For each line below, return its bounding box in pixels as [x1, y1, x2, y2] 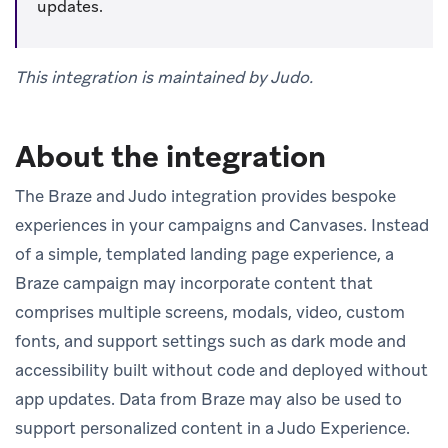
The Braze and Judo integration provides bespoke [15, 184, 396, 207]
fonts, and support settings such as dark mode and [15, 329, 406, 352]
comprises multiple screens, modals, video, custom [15, 300, 405, 323]
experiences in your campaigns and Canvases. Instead [15, 213, 429, 236]
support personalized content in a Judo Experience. [15, 416, 410, 439]
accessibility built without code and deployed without [15, 358, 428, 381]
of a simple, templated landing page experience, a [15, 242, 394, 265]
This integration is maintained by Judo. [15, 65, 313, 88]
